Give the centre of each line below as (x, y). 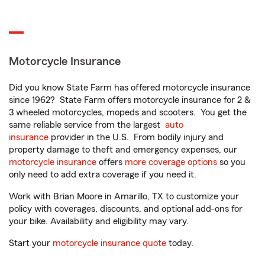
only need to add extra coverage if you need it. (104, 174)
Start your (31, 243)
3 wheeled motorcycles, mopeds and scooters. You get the (128, 112)
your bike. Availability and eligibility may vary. (99, 221)
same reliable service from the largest (87, 125)
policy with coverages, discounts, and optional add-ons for (126, 209)
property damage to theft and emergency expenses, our (123, 150)
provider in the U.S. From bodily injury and (136, 137)
